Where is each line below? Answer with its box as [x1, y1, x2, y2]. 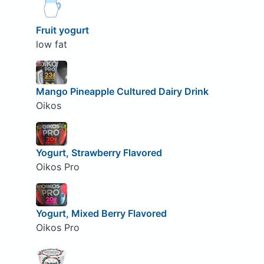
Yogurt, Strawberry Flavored [35, 146, 162, 159]
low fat [35, 38, 67, 51]
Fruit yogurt [35, 24, 89, 37]
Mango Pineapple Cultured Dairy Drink [35, 85, 209, 98]
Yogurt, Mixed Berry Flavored [35, 207, 167, 220]
